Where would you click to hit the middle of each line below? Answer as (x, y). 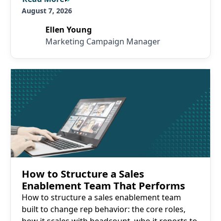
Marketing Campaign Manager (103, 42)
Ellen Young (68, 30)
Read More (31, 74)
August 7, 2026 (47, 11)
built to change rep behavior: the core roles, (103, 209)
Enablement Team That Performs (103, 186)
